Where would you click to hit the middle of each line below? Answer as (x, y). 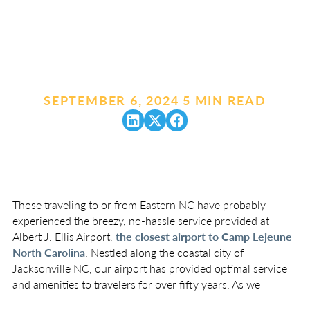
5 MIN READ (225, 101)
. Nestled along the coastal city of (164, 253)
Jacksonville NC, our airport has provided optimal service (149, 268)
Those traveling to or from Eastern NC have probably (139, 205)
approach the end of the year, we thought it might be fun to (153, 300)
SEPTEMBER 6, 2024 (111, 101)
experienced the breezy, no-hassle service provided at (140, 221)
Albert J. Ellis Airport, (64, 237)
